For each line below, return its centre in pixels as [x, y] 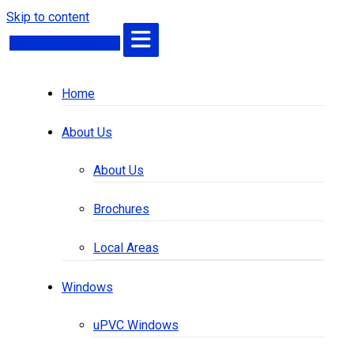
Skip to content [48, 17]
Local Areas [126, 248]
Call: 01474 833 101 [65, 43]
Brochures [121, 209]
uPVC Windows [136, 325]
